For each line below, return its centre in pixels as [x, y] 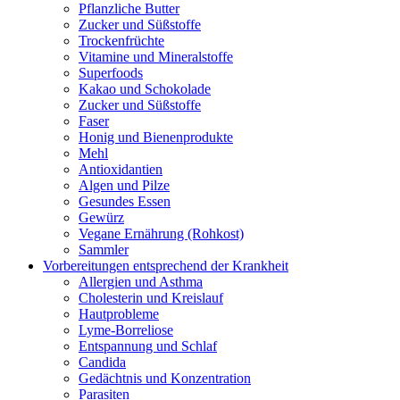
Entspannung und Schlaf [148, 346]
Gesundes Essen [125, 202]
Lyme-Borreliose [126, 330]
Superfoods [111, 73]
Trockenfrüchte [121, 41]
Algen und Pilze [124, 186]
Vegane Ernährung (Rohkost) [161, 234]
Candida [102, 362]
